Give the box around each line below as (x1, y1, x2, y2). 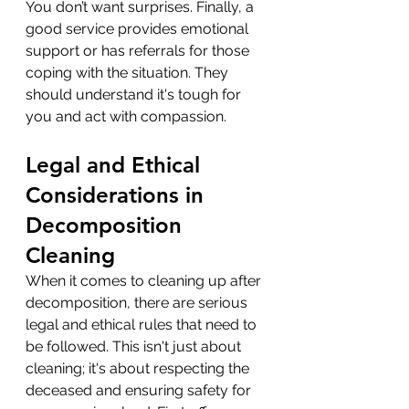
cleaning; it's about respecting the (26, 359, 253, 377)
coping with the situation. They (26, 63, 232, 81)
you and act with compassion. (26, 107, 226, 125)
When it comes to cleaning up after (26, 271, 265, 289)
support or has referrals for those (26, 41, 253, 59)
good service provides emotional (26, 19, 252, 37)
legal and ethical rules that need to (26, 315, 260, 333)
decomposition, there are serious (26, 293, 251, 311)
